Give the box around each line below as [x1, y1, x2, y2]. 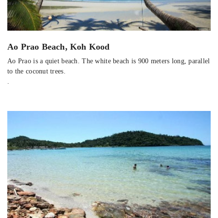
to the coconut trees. [7, 67, 66, 75]
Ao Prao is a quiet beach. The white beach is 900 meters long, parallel [7, 57, 210, 65]
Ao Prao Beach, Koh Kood [7, 41, 110, 52]
